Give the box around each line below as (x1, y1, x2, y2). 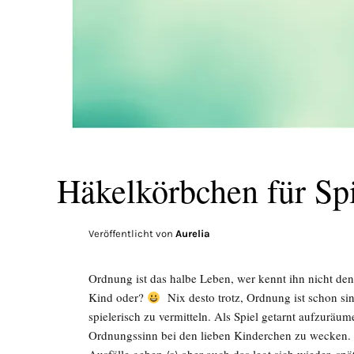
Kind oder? (88, 289, 147, 305)
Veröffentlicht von (88, 228, 175, 239)
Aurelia (175, 228, 210, 239)
